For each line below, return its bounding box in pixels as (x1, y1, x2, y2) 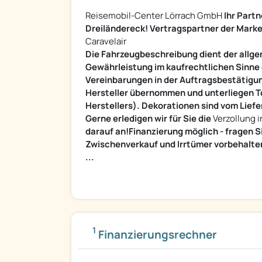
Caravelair (85, 35, 126, 48)
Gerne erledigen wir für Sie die (85, 112, 211, 125)
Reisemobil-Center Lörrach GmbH (85, 9, 224, 22)
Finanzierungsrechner (96, 227, 217, 243)
